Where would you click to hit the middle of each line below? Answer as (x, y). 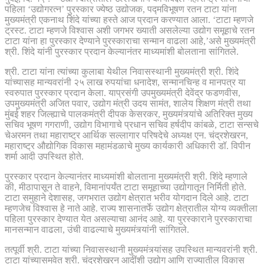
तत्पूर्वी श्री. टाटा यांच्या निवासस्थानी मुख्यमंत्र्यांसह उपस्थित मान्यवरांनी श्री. (131, 249)
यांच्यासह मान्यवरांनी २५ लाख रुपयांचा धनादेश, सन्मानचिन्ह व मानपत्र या (125, 82)
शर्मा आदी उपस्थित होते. (44, 156)
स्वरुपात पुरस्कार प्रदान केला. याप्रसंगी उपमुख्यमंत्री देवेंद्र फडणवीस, (123, 93)
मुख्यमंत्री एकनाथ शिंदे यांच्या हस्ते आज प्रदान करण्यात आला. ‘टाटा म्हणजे (129, 19)
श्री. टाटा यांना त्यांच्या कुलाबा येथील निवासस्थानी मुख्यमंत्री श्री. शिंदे (122, 71)
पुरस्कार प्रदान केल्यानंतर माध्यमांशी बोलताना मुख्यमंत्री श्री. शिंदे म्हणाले (126, 176)
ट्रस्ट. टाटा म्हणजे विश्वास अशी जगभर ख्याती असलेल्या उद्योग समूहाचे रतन (130, 30)
